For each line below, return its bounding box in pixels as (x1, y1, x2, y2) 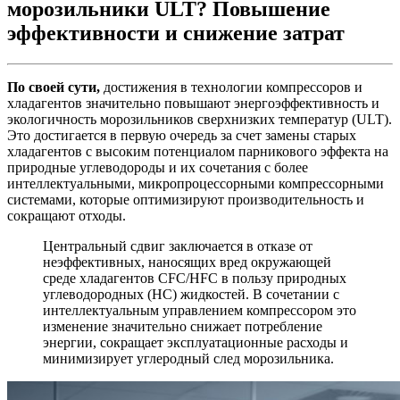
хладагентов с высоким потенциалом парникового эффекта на (7, 143, 388, 159)
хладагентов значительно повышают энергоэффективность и (7, 95, 379, 111)
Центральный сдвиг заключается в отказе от (43, 237, 312, 254)
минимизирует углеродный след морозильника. (43, 350, 334, 366)
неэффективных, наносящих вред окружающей (43, 254, 331, 270)
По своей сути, (7, 79, 100, 95)
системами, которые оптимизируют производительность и (7, 191, 364, 207)
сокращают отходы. (7, 207, 126, 223)
